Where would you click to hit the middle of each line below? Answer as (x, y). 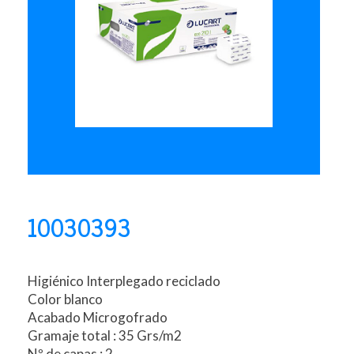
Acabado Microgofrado (98, 317)
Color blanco (65, 299)
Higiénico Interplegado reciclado (124, 281)
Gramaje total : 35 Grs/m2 (105, 335)
